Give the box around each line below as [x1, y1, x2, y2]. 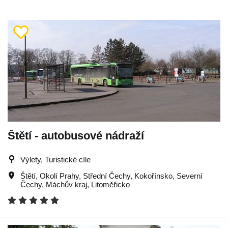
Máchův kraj [46, 180, 87, 189]
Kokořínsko [134, 172, 173, 180]
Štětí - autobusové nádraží [8, 129, 144, 142]
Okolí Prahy [40, 172, 79, 180]
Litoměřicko [91, 180, 130, 189]
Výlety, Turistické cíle [20, 155, 91, 164]
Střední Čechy [83, 172, 130, 180]
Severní [177, 172, 203, 180]
